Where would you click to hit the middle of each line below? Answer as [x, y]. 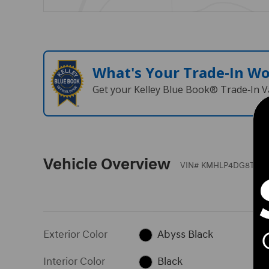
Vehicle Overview [107, 165]
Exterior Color [75, 234]
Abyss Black [185, 234]
